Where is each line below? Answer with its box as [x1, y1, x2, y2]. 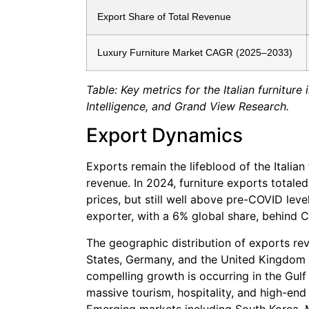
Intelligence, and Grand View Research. [86, 99, 289, 114]
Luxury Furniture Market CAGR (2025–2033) [97, 47, 292, 59]
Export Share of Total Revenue [97, 11, 231, 23]
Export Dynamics [86, 123, 243, 148]
